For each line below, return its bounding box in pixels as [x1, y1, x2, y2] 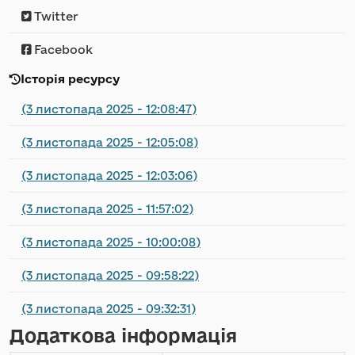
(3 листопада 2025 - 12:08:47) [21, 102, 197, 116]
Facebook [31, 43, 93, 56]
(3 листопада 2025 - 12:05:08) [21, 136, 198, 149]
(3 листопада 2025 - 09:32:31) [21, 302, 196, 315]
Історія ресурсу [21, 72, 120, 86]
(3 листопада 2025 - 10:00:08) [21, 235, 200, 249]
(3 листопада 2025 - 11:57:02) [21, 202, 193, 216]
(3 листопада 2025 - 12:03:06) [21, 169, 197, 182]
